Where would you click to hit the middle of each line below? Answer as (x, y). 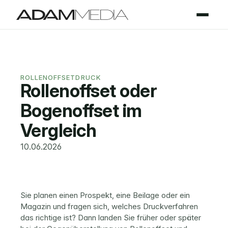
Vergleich (59, 130)
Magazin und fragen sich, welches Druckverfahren (109, 206)
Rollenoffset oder (89, 91)
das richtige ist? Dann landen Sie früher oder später (111, 218)
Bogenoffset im (81, 110)
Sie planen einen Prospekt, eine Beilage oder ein (105, 195)
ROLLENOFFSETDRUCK (61, 77)
